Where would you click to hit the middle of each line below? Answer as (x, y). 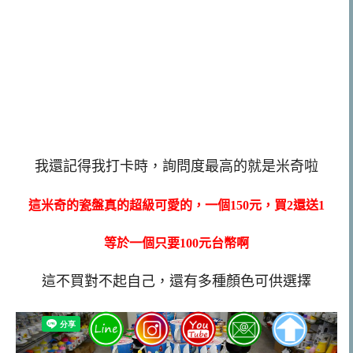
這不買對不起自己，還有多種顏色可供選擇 (176, 282)
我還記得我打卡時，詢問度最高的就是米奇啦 (176, 166)
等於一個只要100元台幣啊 (176, 243)
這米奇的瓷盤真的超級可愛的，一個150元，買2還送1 (176, 205)
